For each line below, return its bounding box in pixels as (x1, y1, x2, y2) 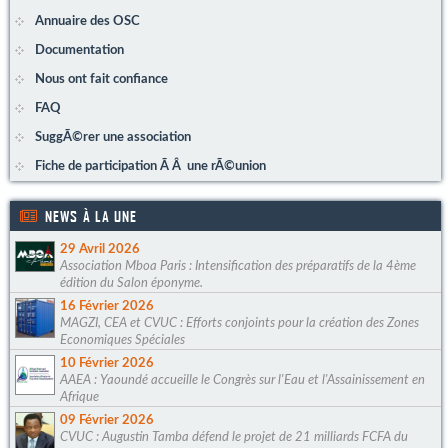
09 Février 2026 (60, 413, 154, 426)
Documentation (35, 43, 124, 56)
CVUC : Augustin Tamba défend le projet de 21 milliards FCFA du (60, 430, 408, 443)
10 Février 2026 (60, 356, 154, 369)
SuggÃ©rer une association (35, 130, 191, 143)
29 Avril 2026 (60, 242, 140, 255)
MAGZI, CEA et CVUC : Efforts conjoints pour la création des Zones (60, 316, 419, 329)
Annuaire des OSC (35, 14, 140, 27)
